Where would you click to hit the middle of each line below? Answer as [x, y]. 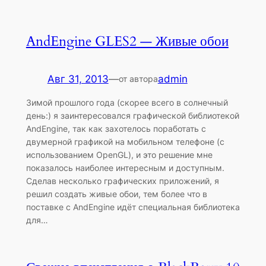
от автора [138, 78]
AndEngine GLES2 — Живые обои [127, 42]
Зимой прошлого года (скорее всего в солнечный [127, 103]
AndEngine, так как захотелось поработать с [116, 129]
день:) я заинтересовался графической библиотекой [132, 116]
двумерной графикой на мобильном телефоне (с [125, 142]
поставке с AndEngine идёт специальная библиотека [133, 207]
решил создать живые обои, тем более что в [116, 194]
